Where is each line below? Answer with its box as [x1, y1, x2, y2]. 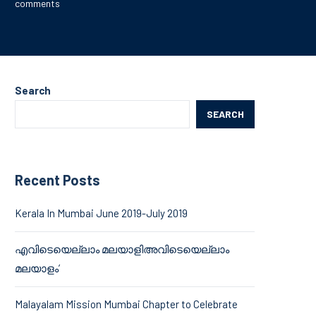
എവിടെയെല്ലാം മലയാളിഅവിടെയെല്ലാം [15, 242, 229, 255]
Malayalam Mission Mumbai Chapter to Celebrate [15, 297, 238, 310]
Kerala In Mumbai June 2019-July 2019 [15, 206, 188, 219]
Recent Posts [15, 171, 100, 188]
